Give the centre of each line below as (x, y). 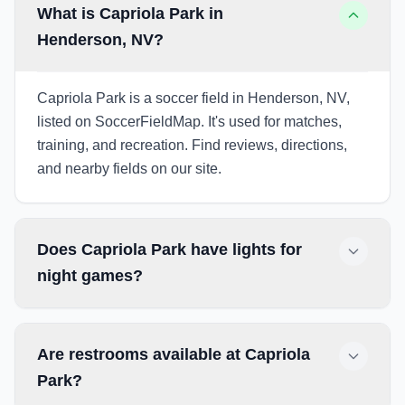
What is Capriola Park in (130, 14)
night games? (90, 276)
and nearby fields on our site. (129, 169)
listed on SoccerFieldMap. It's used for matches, (189, 122)
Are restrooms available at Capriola (174, 354)
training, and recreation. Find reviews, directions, (192, 145)
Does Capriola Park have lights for (170, 250)
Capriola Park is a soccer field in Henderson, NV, (193, 98)
